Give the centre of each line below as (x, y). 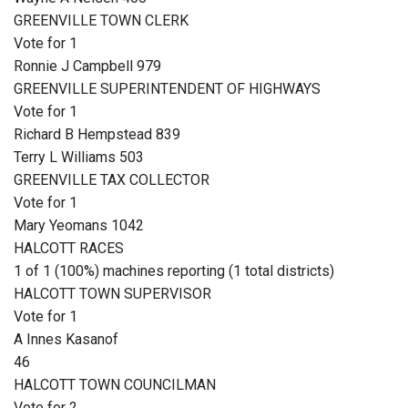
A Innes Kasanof (66, 340)
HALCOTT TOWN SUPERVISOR (112, 294)
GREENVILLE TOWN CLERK (101, 21)
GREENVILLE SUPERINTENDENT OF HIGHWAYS (167, 89)
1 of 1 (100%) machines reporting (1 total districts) (174, 271)
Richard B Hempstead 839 (97, 135)
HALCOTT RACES (69, 249)
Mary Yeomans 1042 (79, 226)
